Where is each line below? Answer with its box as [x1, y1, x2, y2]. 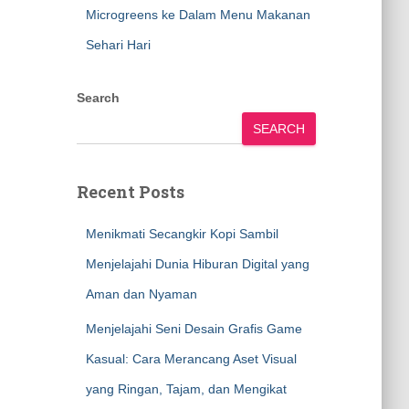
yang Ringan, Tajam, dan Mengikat [85, 382, 287, 396]
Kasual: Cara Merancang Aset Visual [85, 351, 297, 366]
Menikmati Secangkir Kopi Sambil [85, 226, 278, 241]
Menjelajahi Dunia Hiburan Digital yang [85, 257, 309, 271]
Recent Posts [76, 181, 184, 203]
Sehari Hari [85, 37, 151, 52]
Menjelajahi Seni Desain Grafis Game [85, 321, 302, 336]
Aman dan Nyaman [85, 287, 197, 301]
